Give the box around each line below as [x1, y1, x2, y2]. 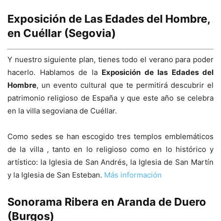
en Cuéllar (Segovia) [7, 26, 116, 39]
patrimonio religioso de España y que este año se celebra [7, 93, 214, 103]
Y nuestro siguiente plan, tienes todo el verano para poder [7, 55, 214, 65]
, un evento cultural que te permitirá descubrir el [37, 80, 214, 90]
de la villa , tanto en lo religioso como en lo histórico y [7, 145, 214, 154]
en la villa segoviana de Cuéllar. [7, 106, 117, 116]
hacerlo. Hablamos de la [7, 68, 102, 77]
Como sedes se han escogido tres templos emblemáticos [7, 132, 214, 142]
